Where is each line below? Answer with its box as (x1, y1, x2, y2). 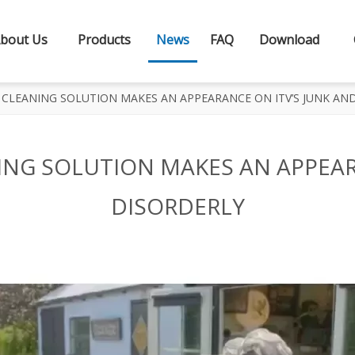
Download (258, 31, 319, 48)
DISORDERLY (110, 191, 245, 221)
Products (77, 31, 131, 48)
